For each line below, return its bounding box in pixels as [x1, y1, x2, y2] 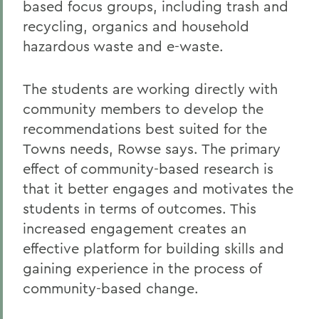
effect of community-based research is [23, 159, 273, 177]
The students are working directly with [23, 80, 278, 98]
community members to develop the [23, 100, 263, 117]
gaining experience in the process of [23, 259, 261, 277]
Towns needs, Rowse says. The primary [23, 140, 281, 157]
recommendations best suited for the [23, 120, 267, 137]
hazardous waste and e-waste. [23, 37, 224, 55]
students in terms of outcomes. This [23, 199, 256, 217]
